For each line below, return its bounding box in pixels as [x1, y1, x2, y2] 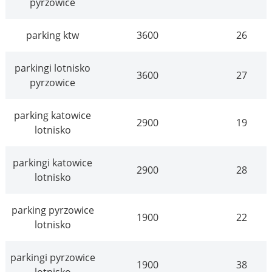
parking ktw [26, 29, 80, 42]
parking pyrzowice [12, 203, 94, 217]
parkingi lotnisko [15, 61, 91, 75]
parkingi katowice [13, 156, 93, 170]
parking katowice [14, 109, 92, 123]
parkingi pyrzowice [10, 251, 95, 265]
